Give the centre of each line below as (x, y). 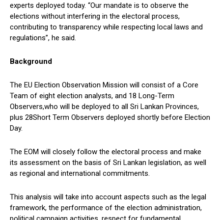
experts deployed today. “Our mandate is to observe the (99, 6)
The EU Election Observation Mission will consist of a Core (104, 85)
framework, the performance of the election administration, (106, 208)
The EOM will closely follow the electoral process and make (106, 152)
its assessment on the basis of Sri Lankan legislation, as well (108, 163)
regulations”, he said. (43, 38)
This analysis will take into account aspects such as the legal (108, 197)
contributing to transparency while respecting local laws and (106, 27)
